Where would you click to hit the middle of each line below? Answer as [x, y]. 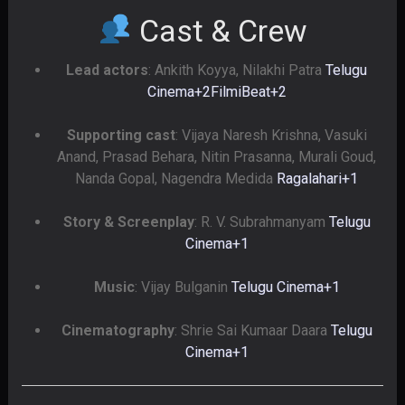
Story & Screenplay [128, 221]
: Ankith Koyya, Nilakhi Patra [237, 70]
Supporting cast [121, 135]
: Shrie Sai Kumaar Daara [252, 330]
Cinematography [118, 330]
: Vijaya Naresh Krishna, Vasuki [271, 135]
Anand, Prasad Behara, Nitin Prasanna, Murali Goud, [217, 156]
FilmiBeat [240, 91]
